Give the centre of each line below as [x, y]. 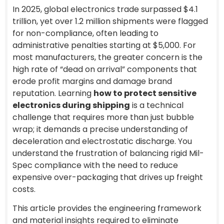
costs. [24, 189]
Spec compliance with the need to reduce [95, 165]
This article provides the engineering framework [107, 208]
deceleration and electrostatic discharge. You [102, 141]
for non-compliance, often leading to [85, 33]
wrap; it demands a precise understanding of [100, 129]
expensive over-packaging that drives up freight [108, 177]
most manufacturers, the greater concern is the [107, 57]
